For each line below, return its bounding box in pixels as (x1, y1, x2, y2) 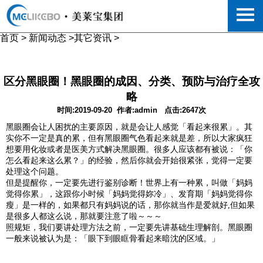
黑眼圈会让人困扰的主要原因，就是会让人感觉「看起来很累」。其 (6, 123, 252, 131)
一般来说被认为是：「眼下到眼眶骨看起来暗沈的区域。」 (6, 234, 220, 243)
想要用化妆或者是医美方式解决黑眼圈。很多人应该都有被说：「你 (6, 145, 252, 154)
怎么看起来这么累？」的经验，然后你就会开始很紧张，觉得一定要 (6, 156, 252, 165)
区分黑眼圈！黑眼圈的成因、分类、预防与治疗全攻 (3, 75, 260, 87)
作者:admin (117, 106, 157, 114)
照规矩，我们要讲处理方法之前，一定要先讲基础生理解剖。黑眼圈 (6, 223, 252, 232)
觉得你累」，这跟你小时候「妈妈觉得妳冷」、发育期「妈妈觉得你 (6, 190, 252, 198)
